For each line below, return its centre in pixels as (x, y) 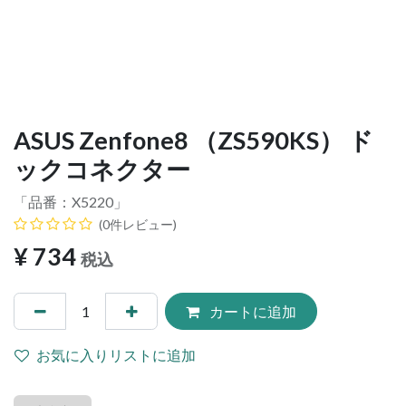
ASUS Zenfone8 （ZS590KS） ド (193, 140)
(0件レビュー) (138, 225)
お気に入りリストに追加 (116, 354)
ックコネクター (102, 169)
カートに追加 (251, 311)
